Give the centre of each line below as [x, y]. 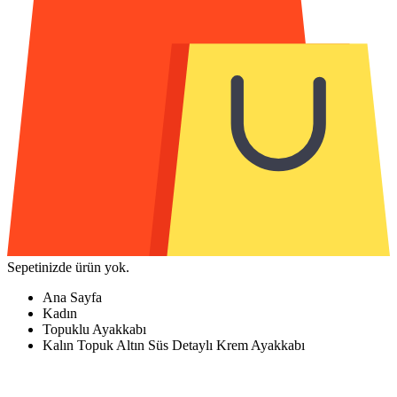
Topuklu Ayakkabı [94, 329]
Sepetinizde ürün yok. [68, 267]
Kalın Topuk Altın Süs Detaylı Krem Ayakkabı [174, 345]
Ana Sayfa [72, 297]
